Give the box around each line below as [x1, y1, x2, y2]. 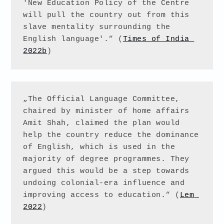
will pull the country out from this [23, 10, 189, 19]
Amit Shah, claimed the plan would [23, 118, 180, 127]
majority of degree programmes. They [23, 154, 189, 163]
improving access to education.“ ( [23, 190, 180, 199]
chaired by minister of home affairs [23, 106, 189, 115]
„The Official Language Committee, [23, 94, 180, 103]
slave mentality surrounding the [23, 22, 170, 31]
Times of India [122, 34, 189, 43]
